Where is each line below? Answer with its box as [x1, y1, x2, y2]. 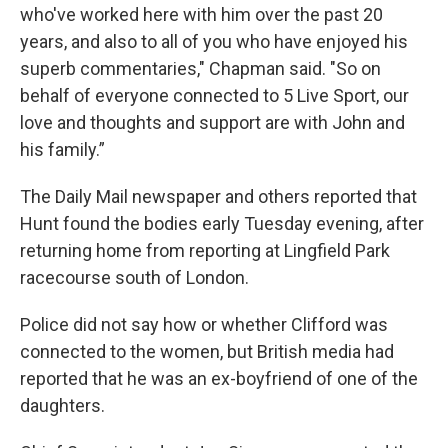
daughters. [20, 395, 105, 416]
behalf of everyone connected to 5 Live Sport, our [20, 85, 409, 106]
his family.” [20, 139, 105, 160]
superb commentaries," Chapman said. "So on [20, 58, 381, 79]
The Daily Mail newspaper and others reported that [20, 186, 417, 207]
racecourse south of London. [20, 267, 249, 288]
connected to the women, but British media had [20, 341, 394, 362]
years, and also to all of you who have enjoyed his [20, 31, 408, 52]
